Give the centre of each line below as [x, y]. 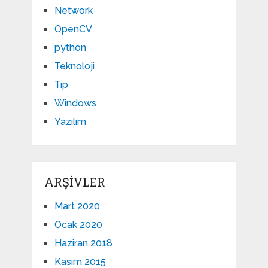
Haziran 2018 [83, 243]
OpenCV [73, 29]
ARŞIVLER [74, 182]
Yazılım [70, 122]
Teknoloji [74, 66]
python [70, 48]
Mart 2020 [77, 206]
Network [73, 11]
